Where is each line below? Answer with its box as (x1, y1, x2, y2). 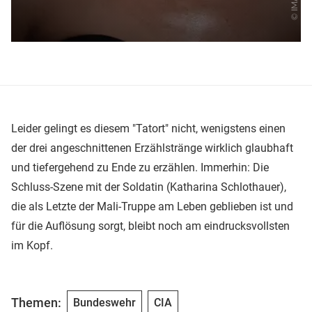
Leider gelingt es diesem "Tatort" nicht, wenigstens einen (11, 121, 286, 135)
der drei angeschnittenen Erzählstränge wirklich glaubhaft (11, 141, 293, 155)
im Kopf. (11, 238, 53, 252)
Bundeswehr (73, 295, 136, 309)
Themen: (11, 295, 61, 311)
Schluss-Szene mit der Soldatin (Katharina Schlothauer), (11, 180, 286, 194)
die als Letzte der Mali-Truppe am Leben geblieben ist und (11, 199, 293, 213)
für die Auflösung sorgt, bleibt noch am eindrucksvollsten (11, 219, 290, 233)
